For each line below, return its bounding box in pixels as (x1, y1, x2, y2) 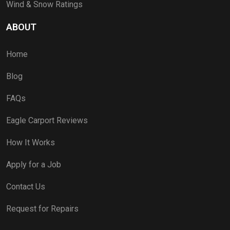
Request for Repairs (6, 203, 79, 214)
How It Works (6, 137, 55, 147)
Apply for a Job (6, 159, 61, 169)
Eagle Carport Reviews (6, 115, 88, 125)
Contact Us (6, 181, 45, 191)
